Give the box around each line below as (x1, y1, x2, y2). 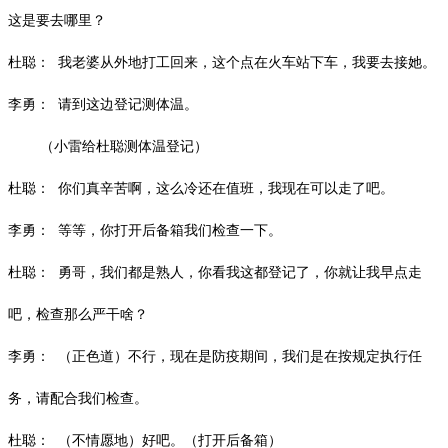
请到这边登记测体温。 (58, 96, 198, 112)
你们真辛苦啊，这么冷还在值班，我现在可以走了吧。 (58, 180, 394, 196)
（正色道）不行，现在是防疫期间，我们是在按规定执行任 (58, 348, 422, 364)
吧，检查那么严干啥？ (8, 306, 148, 322)
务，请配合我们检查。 (8, 390, 148, 406)
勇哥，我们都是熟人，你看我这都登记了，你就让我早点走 (58, 264, 422, 280)
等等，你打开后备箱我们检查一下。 (58, 222, 282, 238)
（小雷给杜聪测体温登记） (40, 138, 208, 154)
